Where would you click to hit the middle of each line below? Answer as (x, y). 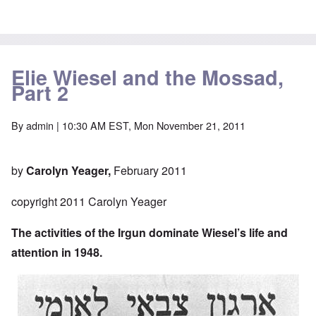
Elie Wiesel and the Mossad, (147, 78)
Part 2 (40, 93)
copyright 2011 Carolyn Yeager (89, 202)
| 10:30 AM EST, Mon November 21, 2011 (150, 126)
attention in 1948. (57, 253)
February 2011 (149, 171)
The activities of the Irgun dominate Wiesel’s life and (150, 233)
